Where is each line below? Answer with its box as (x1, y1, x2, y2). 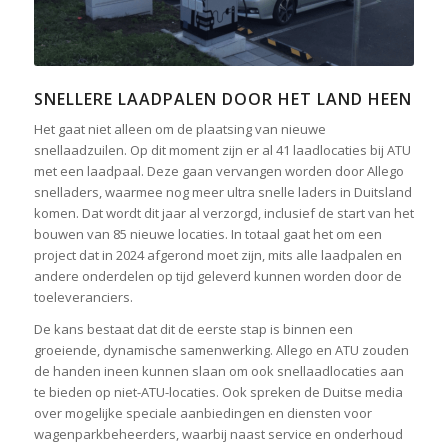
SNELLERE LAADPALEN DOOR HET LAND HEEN (33, 87, 412, 110)
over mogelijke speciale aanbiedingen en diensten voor (33, 403, 372, 422)
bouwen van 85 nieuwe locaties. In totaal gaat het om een (33, 224, 382, 243)
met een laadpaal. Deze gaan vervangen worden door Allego (33, 161, 404, 180)
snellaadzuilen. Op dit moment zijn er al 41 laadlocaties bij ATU (33, 140, 411, 159)
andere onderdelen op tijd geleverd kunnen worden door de (33, 266, 402, 285)
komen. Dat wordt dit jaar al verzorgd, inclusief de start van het (33, 203, 414, 222)
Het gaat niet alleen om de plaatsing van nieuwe (33, 119, 326, 138)
